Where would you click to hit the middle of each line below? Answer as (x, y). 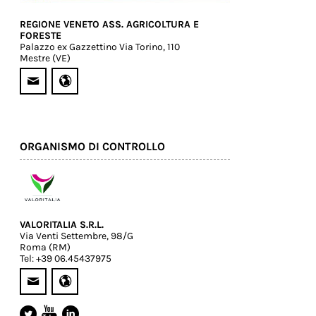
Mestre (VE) (45, 58)
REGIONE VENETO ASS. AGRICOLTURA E (109, 24)
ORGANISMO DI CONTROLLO (92, 146)
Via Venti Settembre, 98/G (77, 236)
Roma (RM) (45, 247)
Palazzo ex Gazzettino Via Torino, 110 (100, 47)
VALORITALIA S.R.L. (62, 224)
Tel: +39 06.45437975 (66, 258)
